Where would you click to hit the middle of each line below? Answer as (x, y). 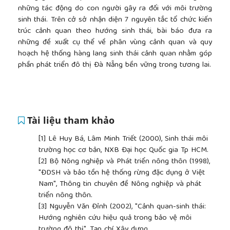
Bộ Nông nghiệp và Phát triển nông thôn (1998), (130, 161)
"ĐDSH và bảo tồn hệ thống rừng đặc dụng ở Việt (122, 173)
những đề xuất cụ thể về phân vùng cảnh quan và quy (115, 43)
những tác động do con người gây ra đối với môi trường (115, 9)
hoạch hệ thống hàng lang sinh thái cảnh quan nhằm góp (115, 54)
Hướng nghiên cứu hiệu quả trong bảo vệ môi (115, 218)
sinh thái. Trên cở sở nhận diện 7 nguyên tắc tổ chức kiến (115, 20)
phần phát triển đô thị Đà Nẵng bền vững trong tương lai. (114, 65)
